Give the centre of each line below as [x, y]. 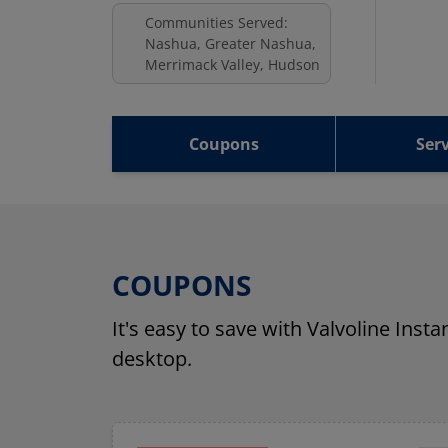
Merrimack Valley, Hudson [232, 65]
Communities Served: [216, 23]
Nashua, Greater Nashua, [230, 44]
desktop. [152, 359]
